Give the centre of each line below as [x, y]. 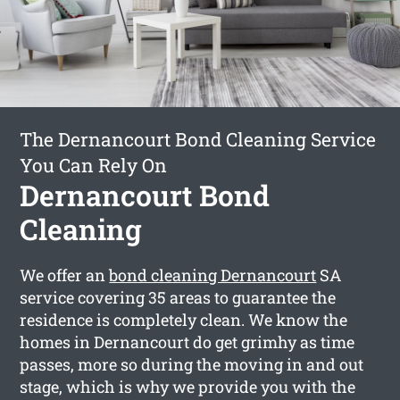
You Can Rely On [94, 165]
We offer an [65, 275]
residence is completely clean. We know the [184, 319]
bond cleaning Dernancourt [213, 275]
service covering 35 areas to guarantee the [178, 297]
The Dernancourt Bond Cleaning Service [198, 139]
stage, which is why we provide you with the [188, 386]
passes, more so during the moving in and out [192, 364]
